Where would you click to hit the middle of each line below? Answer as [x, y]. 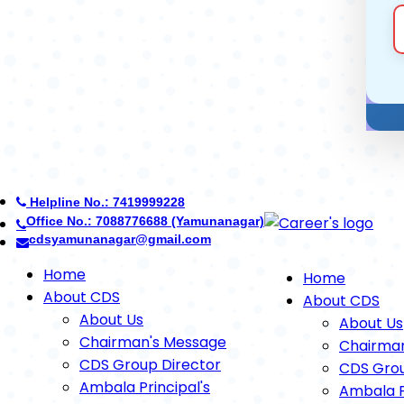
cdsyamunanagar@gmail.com [120, 239]
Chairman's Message [153, 342]
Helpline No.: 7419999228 [106, 202]
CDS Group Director [150, 365]
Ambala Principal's [145, 387]
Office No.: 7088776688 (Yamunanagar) [145, 221]
